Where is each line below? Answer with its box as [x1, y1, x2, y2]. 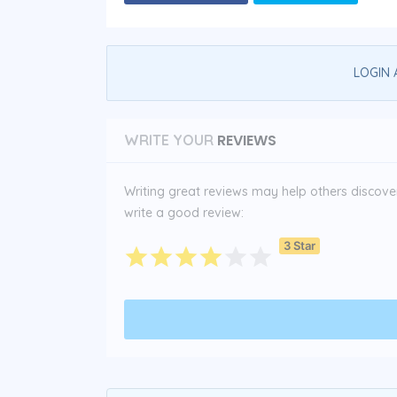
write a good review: [124, 204, 244, 221]
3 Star [284, 238, 315, 253]
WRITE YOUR [124, 130, 214, 149]
